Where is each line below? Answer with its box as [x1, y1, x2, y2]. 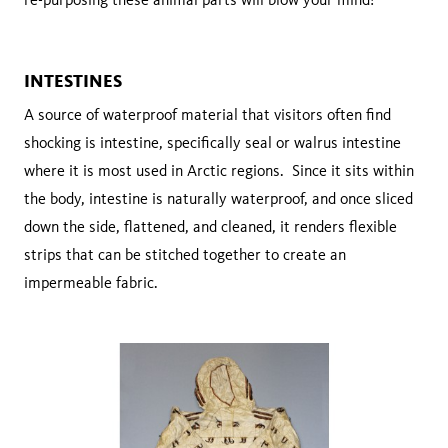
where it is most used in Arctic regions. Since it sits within [24, 161, 414, 181]
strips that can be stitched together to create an [24, 245, 346, 265]
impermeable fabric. [24, 273, 158, 293]
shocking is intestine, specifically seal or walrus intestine [24, 133, 401, 153]
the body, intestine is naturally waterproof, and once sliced [24, 189, 413, 209]
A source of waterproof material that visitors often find [24, 105, 391, 125]
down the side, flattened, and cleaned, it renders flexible [24, 217, 397, 237]
